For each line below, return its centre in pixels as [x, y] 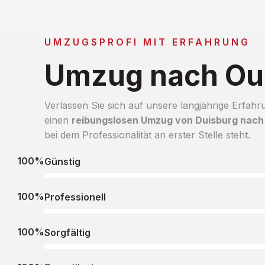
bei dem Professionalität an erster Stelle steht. [147, 135]
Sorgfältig [67, 232]
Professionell [75, 197]
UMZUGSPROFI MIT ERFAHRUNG [147, 42]
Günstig [62, 161]
